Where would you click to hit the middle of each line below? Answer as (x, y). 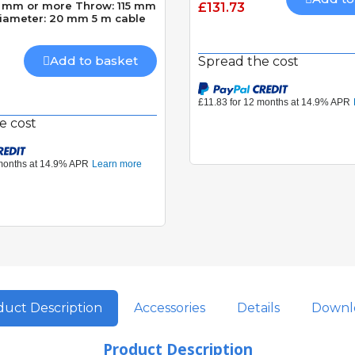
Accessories (169, 308)
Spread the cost (248, 62)
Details (258, 308)
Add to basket (94, 61)
